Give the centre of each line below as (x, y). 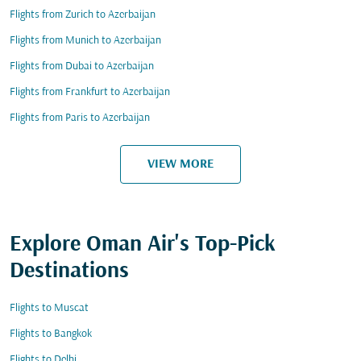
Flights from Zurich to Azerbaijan (83, 15)
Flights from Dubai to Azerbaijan (82, 66)
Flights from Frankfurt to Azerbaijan (90, 92)
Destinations (69, 272)
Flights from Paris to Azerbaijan (80, 118)
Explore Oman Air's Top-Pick (143, 245)
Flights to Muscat (49, 308)
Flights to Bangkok (51, 334)
